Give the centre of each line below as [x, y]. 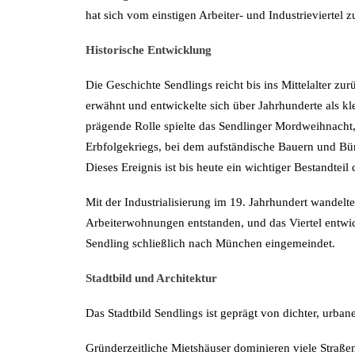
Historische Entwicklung [149, 50]
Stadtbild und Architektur [151, 278]
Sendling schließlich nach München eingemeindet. [210, 243]
